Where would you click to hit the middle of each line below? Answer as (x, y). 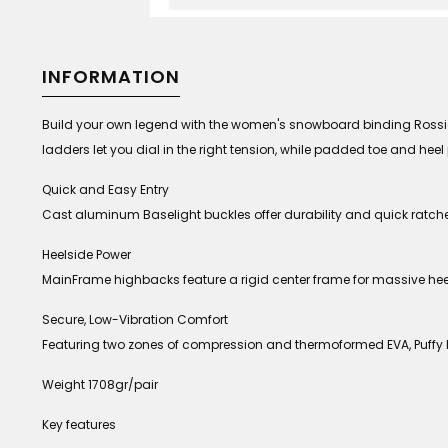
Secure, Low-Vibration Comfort (135, 319)
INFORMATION (111, 76)
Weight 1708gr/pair (100, 384)
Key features (79, 424)
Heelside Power (86, 254)
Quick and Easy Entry (105, 189)
